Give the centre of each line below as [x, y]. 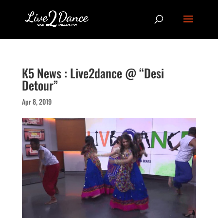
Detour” [40, 85]
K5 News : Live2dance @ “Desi [93, 73]
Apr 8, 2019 [36, 101]
